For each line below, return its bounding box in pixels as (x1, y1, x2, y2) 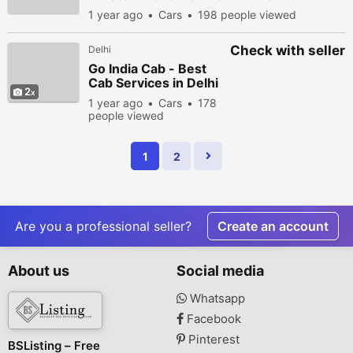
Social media (176, 262, 264, 279)
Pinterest (185, 332, 240, 347)
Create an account (217, 218, 329, 234)
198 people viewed (198, 8, 296, 21)
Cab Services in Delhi (88, 75, 218, 91)
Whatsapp (187, 291, 245, 306)
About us (8, 262, 69, 279)
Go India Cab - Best (88, 61, 206, 76)
